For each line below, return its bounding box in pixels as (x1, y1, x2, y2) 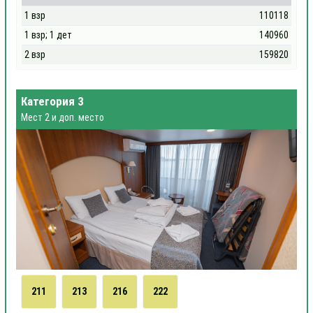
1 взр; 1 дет (24, 29, 73, 41)
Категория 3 (21, 94, 83, 108)
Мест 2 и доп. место (21, 111, 104, 123)
